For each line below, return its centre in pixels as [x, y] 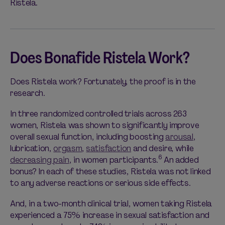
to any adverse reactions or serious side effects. [100, 183]
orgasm [68, 148]
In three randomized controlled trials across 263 [98, 114]
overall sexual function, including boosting [88, 137]
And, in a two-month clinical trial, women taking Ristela [111, 204]
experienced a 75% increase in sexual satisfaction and [110, 215]
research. [29, 93]
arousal [179, 137]
